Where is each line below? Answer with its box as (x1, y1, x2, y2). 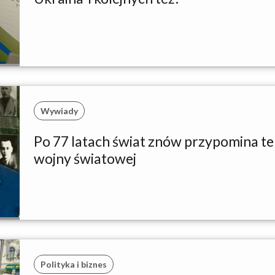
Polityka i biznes (41, 259, 107, 270)
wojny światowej (34, 150, 136, 168)
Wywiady (41, 106, 78, 117)
